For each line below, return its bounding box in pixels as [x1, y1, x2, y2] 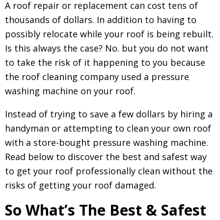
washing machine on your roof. [5, 84, 136, 97]
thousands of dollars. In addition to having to [5, 13, 196, 26]
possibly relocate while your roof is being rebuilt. [5, 27, 214, 40]
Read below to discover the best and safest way [5, 150, 207, 163]
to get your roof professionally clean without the [5, 165, 213, 177]
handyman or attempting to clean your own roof [5, 122, 211, 134]
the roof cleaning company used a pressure [5, 70, 189, 82]
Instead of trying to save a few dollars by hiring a [5, 108, 213, 120]
